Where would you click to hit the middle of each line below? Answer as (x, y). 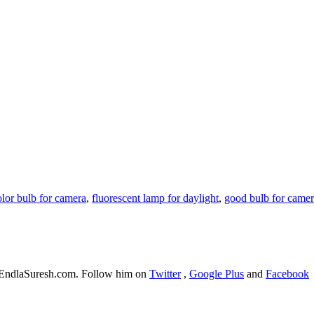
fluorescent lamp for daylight (155, 198)
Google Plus (217, 274)
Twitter (165, 274)
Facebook (287, 274)
